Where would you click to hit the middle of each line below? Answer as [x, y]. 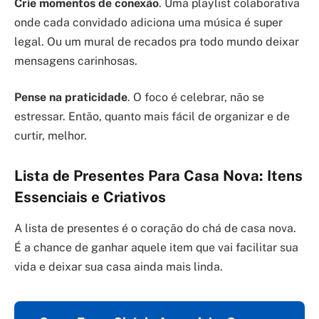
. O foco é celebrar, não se [196, 98]
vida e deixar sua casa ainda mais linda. [119, 267]
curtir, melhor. [51, 136]
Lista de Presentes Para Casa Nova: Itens [158, 176]
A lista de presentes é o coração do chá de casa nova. [155, 229]
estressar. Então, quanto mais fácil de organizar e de [152, 117]
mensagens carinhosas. [76, 61]
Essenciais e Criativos [90, 197]
